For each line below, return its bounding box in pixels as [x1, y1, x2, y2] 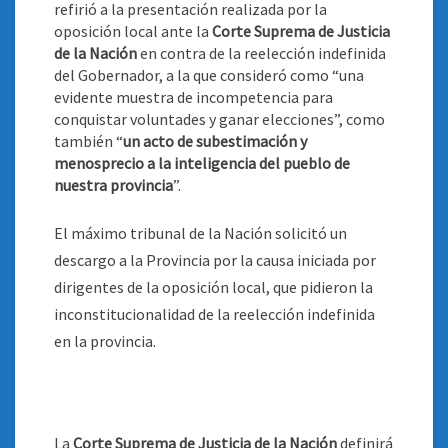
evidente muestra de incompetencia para [54, 87, 333, 107]
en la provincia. [54, 331, 156, 351]
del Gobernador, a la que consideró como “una [54, 65, 364, 85]
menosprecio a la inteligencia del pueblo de [54, 153, 350, 173]
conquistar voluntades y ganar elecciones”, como [54, 109, 385, 129]
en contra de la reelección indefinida [140, 43, 386, 63]
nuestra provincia [54, 175, 173, 195]
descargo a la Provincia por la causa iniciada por [54, 250, 376, 270]
